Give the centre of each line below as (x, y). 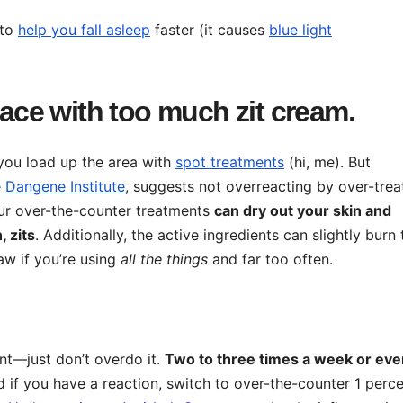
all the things (164, 260)
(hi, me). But (327, 162)
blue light (300, 29)
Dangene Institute (65, 187)
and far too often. (270, 260)
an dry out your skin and (307, 211)
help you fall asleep (84, 29)
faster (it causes (210, 29)
